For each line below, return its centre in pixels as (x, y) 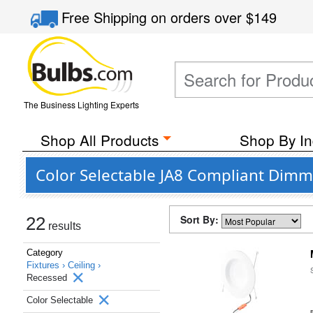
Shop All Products (99, 140)
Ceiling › (84, 265)
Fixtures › (47, 265)
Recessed (48, 278)
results (63, 226)
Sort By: (201, 219)
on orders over (199, 17)
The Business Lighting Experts (81, 104)
